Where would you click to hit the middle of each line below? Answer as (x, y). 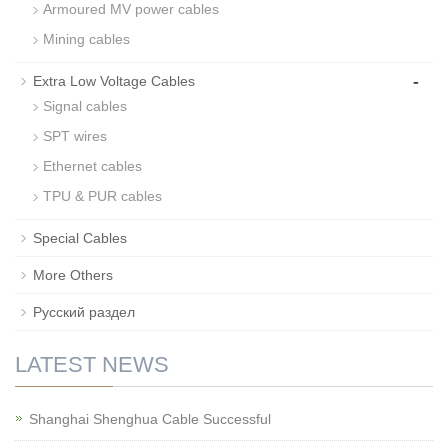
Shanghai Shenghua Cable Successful (150, 419)
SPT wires (75, 136)
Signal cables (85, 106)
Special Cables (80, 238)
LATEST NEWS (92, 365)
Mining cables (86, 39)
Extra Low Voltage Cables (114, 81)
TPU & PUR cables (102, 196)
